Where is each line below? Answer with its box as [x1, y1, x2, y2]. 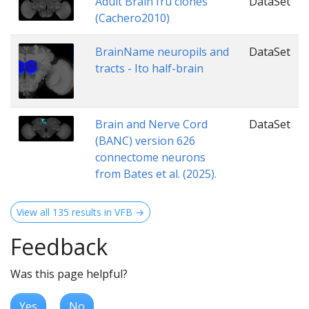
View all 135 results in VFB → [17, 205, 144, 219]
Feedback [10, 231, 108, 261]
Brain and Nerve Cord [95, 116, 208, 132]
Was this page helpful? [10, 266, 128, 281]
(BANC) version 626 [95, 132, 195, 148]
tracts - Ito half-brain [95, 60, 203, 76]
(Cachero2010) [95, 10, 170, 26]
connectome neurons [95, 149, 206, 165]
